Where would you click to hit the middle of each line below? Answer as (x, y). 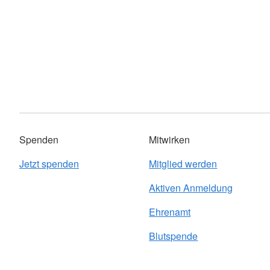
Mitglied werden (183, 164)
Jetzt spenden (49, 164)
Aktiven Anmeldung (191, 188)
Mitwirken (170, 140)
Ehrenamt (170, 212)
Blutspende (174, 236)
